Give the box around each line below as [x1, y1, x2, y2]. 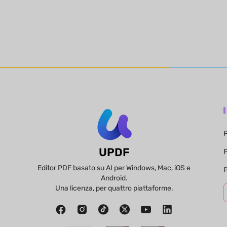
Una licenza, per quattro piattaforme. [55, 183, 173, 193]
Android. [100, 173, 128, 182]
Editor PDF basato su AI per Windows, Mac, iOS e [37, 163, 191, 172]
